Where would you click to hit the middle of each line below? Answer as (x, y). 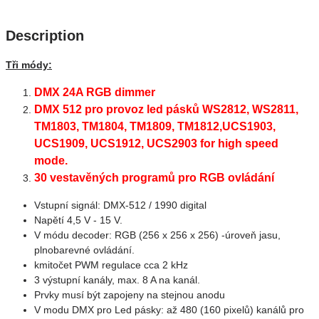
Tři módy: (29, 65)
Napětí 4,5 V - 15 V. (78, 220)
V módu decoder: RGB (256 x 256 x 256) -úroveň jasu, (157, 235)
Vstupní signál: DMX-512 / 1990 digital (120, 205)
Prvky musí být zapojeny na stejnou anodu (130, 295)
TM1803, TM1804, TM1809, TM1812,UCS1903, (155, 126)
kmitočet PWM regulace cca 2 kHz (111, 265)
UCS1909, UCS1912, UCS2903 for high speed (156, 143)
